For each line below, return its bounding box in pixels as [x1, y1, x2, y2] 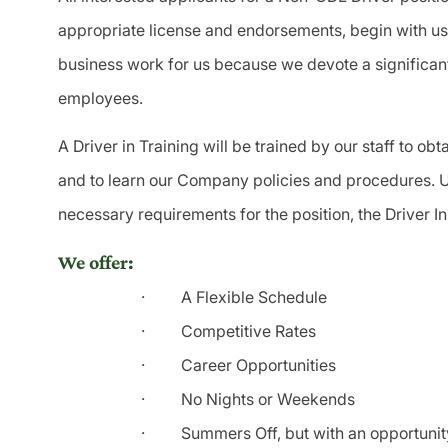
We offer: [58, 251, 134, 274]
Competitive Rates [181, 321, 316, 342]
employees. [58, 88, 143, 109]
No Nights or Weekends [181, 389, 355, 410]
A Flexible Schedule [181, 287, 327, 308]
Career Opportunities [181, 355, 336, 376]
